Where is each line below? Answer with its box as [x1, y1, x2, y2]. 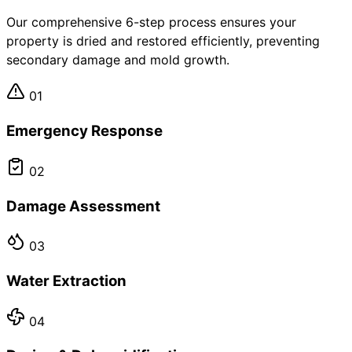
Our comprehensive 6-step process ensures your [6, 14, 296, 31]
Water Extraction [6, 272, 126, 290]
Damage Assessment [6, 196, 160, 215]
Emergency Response [6, 122, 163, 141]
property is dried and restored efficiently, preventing [6, 33, 320, 49]
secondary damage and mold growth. [6, 52, 229, 68]
